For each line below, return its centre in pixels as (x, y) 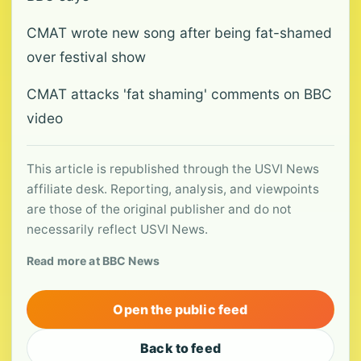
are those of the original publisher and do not (159, 209)
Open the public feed (180, 309)
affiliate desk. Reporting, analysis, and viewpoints (173, 189)
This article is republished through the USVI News (173, 169)
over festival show (86, 57)
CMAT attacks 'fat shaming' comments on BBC (179, 94)
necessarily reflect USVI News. (117, 229)
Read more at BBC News (93, 261)
